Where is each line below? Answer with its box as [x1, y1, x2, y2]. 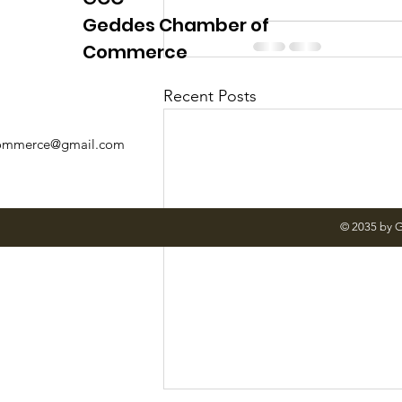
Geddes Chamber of [83, 13, 269, 39]
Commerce [83, 39, 188, 66]
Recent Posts [163, 86, 257, 106]
